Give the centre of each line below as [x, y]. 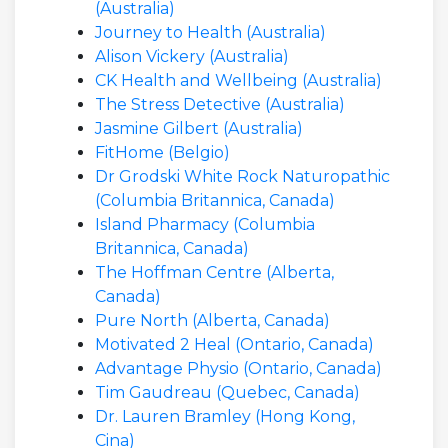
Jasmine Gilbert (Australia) [199, 128]
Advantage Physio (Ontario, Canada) [238, 368]
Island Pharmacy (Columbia [205, 224]
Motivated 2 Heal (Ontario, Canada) [234, 344]
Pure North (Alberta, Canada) [212, 320]
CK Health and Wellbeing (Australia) [238, 80]
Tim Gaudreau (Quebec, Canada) [227, 392]
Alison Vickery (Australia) [192, 56]
